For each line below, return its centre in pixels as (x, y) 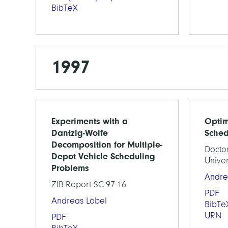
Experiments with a (90, 121)
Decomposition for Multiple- (107, 145)
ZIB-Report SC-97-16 (89, 184)
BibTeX (65, 8)
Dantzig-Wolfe (80, 133)
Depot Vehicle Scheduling (103, 156)
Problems (70, 168)
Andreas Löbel (79, 201)
